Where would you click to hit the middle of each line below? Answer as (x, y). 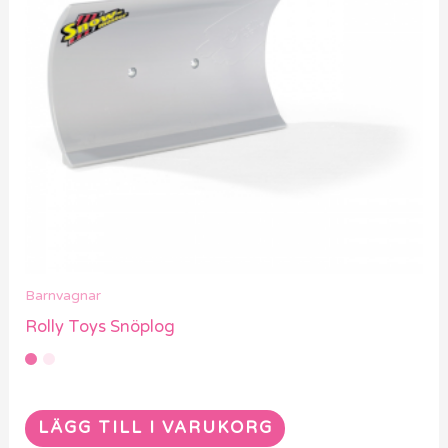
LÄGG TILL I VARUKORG (155, 428)
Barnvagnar (63, 296)
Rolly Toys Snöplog (100, 327)
